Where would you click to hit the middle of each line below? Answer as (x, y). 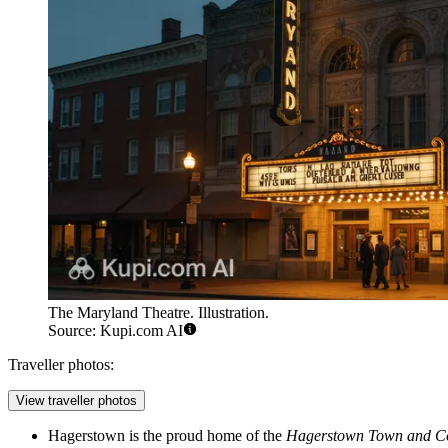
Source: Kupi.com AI (115, 331)
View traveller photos (76, 401)
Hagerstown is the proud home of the (167, 436)
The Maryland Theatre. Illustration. (158, 313)
